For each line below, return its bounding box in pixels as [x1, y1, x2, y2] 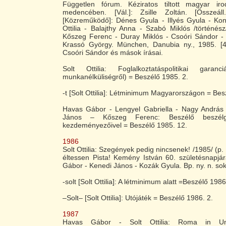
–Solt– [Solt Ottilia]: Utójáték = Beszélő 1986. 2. [63, 194, 213, 202]
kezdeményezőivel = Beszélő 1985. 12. [63, 121, 187, 129]
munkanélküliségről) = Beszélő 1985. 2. [63, 73, 188, 81]
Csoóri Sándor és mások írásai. [63, 48, 163, 56]
